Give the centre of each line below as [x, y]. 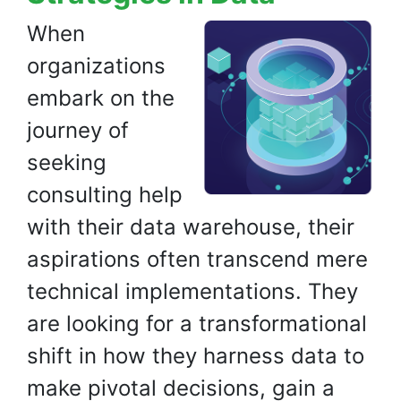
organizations [96, 66]
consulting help [105, 195]
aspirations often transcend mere [197, 259]
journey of [78, 130]
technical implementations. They [192, 291]
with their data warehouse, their [191, 227]
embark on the [101, 98]
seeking [67, 162]
